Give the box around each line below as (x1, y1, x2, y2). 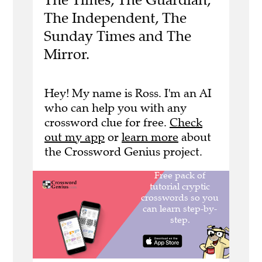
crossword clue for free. (44, 115, 170, 130)
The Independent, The (43, 9, 187, 27)
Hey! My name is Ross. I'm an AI (44, 85, 212, 101)
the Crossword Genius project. (44, 144, 202, 159)
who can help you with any (44, 100, 187, 115)
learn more (122, 129, 178, 144)
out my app (44, 129, 105, 144)
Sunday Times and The (43, 27, 191, 46)
